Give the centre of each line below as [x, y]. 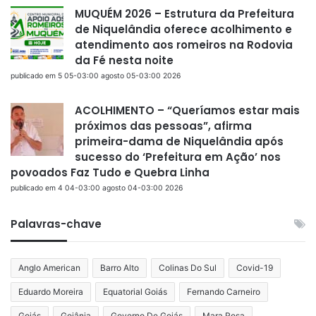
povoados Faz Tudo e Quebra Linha [110, 172]
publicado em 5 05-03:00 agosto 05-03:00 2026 [96, 75]
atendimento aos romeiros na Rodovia [184, 44]
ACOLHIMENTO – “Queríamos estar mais [187, 110]
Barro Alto [120, 267]
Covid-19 [255, 267]
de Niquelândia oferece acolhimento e [183, 29]
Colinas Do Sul [188, 267]
